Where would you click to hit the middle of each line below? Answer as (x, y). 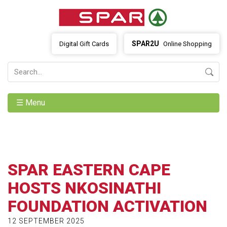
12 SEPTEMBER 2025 (46, 221)
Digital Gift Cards (84, 44)
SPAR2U (145, 44)
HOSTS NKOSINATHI (84, 188)
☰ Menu (32, 103)
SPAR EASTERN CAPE (89, 170)
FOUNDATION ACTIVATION (107, 206)
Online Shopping (187, 44)
